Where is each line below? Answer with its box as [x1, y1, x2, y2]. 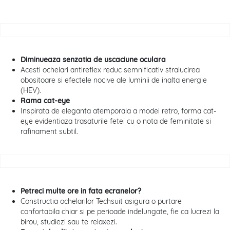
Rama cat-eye [21, 96, 70, 106]
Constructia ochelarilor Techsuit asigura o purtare [21, 197, 182, 206]
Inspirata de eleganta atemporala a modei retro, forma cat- [21, 106, 216, 116]
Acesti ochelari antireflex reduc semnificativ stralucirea [21, 65, 200, 75]
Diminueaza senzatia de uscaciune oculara [21, 55, 166, 65]
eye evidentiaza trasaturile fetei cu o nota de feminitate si [21, 117, 211, 126]
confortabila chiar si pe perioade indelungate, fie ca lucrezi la [21, 207, 219, 217]
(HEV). [21, 86, 41, 95]
